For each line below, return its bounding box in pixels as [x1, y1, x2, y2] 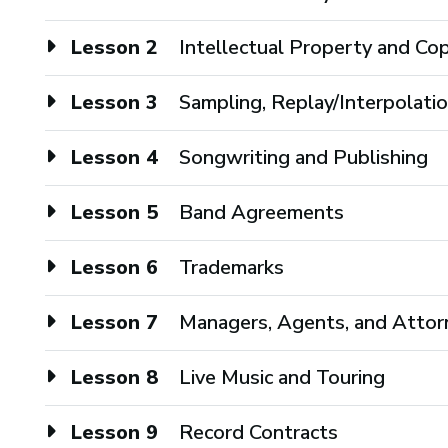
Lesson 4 [71, 143, 158, 171]
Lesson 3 [71, 88, 158, 116]
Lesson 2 [71, 33, 158, 61]
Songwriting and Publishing [179, 143, 428, 171]
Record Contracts [179, 418, 338, 446]
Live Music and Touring [179, 363, 385, 391]
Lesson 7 [71, 308, 158, 336]
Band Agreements [179, 198, 344, 226]
